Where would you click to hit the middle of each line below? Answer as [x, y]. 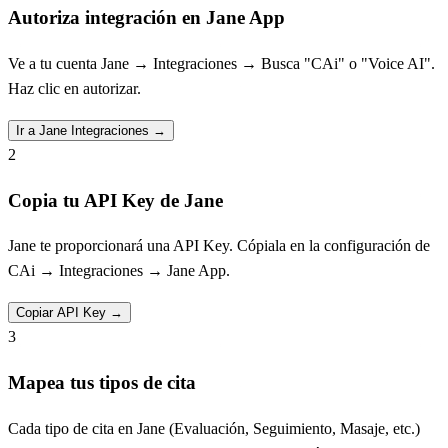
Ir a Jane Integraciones [84, 130]
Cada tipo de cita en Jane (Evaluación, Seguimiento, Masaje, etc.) [214, 428]
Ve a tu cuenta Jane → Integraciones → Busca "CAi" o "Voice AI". [221, 63]
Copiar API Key [63, 313]
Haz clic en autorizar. [74, 88]
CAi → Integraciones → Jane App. [119, 271]
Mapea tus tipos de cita [102, 383]
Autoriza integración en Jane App [146, 18]
